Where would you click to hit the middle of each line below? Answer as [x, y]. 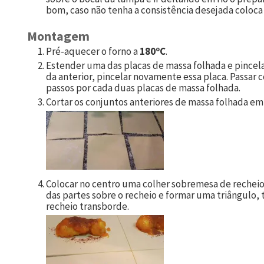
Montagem [58, 36]
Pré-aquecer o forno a [93, 51]
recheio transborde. [88, 206]
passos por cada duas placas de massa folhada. [143, 88]
